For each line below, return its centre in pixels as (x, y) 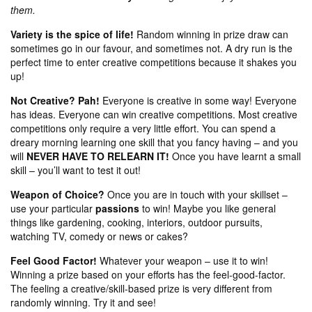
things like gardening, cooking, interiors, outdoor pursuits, (136, 222)
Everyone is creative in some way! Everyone (198, 100)
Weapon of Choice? (57, 194)
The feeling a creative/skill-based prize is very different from (141, 288)
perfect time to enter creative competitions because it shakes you (154, 62)
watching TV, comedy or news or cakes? (99, 236)
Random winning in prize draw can (211, 34)
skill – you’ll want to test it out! (76, 170)
